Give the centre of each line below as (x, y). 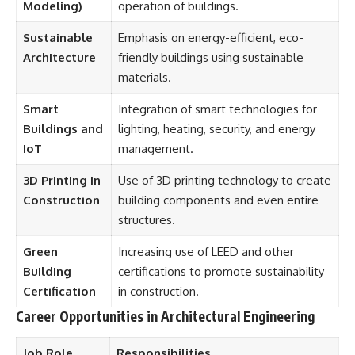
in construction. (158, 291)
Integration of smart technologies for (217, 109)
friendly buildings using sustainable (210, 57)
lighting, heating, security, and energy (216, 129)
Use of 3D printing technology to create (224, 180)
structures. (146, 220)
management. (155, 149)
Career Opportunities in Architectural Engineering (165, 316)
